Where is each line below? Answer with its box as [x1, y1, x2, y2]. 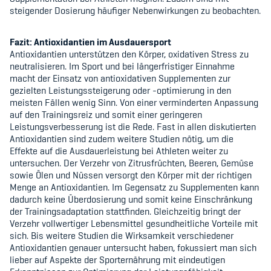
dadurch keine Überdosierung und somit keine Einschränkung [10, 193, 252, 206]
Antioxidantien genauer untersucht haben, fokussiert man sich [10, 241, 256, 254]
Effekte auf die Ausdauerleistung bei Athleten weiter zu [10, 145, 228, 157]
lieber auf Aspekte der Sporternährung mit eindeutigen [10, 253, 225, 266]
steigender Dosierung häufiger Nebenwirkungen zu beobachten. [10, 4, 261, 17]
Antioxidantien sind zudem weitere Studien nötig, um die [10, 132, 233, 145]
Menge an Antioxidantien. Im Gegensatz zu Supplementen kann [10, 181, 259, 194]
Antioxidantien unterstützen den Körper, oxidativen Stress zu [10, 48, 249, 60]
